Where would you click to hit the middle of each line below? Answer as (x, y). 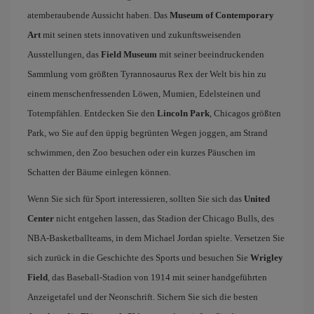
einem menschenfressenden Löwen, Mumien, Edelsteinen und (144, 94)
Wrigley (267, 258)
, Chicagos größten (245, 113)
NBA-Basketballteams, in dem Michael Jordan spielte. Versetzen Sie (156, 238)
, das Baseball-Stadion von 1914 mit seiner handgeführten (157, 277)
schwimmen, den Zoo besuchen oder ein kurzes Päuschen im (141, 152)
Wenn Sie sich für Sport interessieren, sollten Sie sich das (136, 199)
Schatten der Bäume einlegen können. (99, 172)
